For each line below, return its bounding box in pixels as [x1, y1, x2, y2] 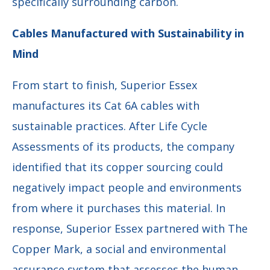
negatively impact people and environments [12, 180, 242, 195]
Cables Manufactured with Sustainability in [12, 26, 244, 41]
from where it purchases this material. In [12, 201, 225, 216]
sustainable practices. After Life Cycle [12, 119, 207, 134]
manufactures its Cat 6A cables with [12, 98, 199, 113]
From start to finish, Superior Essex [12, 78, 197, 93]
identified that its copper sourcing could [12, 160, 223, 175]
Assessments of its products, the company [12, 139, 234, 154]
